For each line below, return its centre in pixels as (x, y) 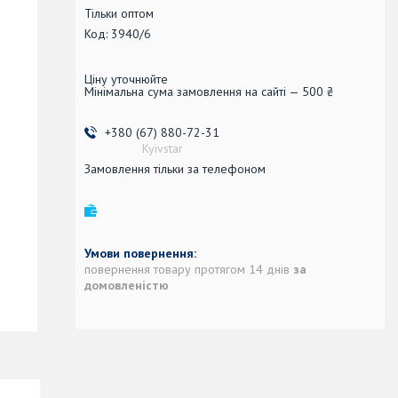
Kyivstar (162, 148)
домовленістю (127, 285)
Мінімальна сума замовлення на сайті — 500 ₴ (209, 91)
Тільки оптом (119, 13)
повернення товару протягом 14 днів (189, 269)
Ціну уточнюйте (126, 79)
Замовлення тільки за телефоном (175, 168)
